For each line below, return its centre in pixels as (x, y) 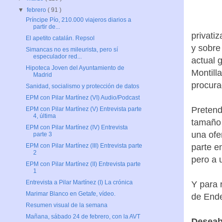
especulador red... (57, 57)
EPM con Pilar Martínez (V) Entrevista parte (83, 109)
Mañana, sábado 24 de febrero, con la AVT (83, 217)
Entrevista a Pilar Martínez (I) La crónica (79, 183)
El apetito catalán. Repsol (60, 38)
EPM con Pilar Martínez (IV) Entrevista (77, 128)
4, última (44, 116)
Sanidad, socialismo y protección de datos (82, 86)
